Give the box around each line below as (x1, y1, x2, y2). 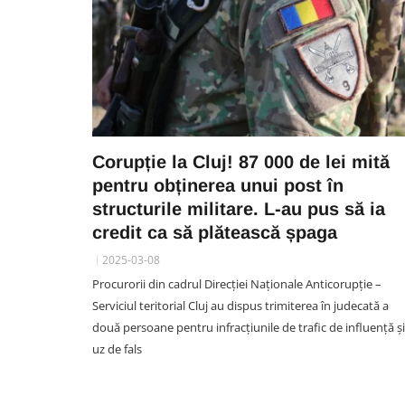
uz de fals (92, 341, 142, 357)
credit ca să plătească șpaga (92, 222, 337, 242)
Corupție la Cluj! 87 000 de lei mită (92, 152, 390, 172)
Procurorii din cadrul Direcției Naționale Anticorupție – (92, 276, 381, 292)
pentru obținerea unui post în (92, 175, 344, 195)
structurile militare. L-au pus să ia (92, 199, 385, 219)
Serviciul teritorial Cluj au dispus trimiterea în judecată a (92, 297, 389, 314)
